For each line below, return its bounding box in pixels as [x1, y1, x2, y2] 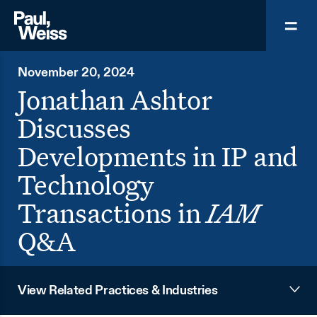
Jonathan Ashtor [17, 81, 212, 117]
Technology [17, 166, 154, 202]
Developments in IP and [17, 137, 298, 174]
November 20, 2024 [17, 66, 134, 79]
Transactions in [17, 194, 207, 231]
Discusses [17, 109, 132, 146]
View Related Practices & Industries [18, 284, 218, 297]
